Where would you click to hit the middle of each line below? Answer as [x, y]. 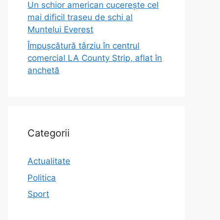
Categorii [49, 133]
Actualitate [49, 161]
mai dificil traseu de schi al [80, 17]
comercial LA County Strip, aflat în [95, 58]
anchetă [43, 70]
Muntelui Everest [60, 29]
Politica [42, 178]
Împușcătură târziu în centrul [83, 46]
